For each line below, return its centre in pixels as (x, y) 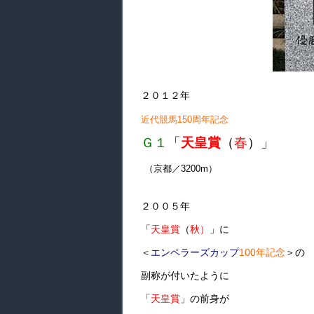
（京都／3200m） (181, 169)
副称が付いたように (185, 275)
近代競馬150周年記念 (185, 120)
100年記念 (262, 252)
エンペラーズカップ (195, 252)
